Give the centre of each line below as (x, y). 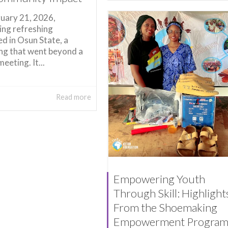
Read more (73, 97)
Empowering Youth (159, 179)
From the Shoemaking (165, 208)
